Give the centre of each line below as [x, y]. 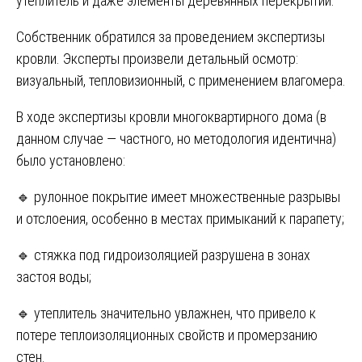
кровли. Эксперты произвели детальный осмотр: [157, 59]
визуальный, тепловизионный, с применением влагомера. [181, 81]
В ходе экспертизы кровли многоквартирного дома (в [171, 117]
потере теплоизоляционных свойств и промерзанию [167, 335]
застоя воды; [54, 277]
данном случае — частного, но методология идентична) [176, 139]
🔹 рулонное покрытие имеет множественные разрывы [178, 197]
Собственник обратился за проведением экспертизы [170, 37]
